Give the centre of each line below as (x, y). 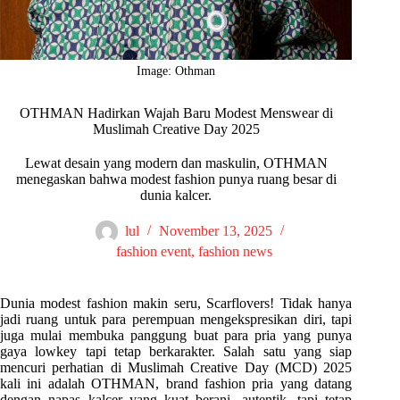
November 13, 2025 (216, 231)
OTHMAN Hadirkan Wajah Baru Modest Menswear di (176, 113)
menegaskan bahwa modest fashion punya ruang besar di (176, 179)
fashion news (235, 252)
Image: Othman (176, 71)
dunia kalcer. (176, 196)
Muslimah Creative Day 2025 (176, 129)
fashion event (153, 252)
